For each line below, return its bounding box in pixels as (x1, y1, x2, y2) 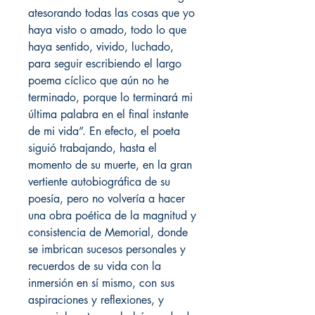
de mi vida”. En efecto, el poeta (28, 124, 180, 139)
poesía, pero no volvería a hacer (28, 191, 185, 207)
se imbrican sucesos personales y (28, 242, 186, 257)
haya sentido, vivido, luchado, (28, 39, 174, 55)
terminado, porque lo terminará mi (28, 90, 193, 105)
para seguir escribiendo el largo (28, 56, 181, 72)
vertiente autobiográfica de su (28, 174, 170, 190)
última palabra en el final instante (28, 107, 188, 122)
